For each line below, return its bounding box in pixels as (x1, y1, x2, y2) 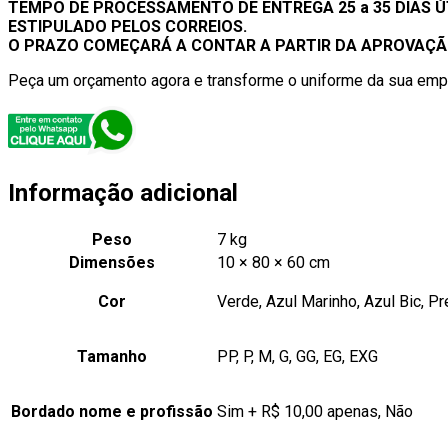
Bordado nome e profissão (11, 402, 213, 422)
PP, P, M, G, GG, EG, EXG (217, 347, 378, 367)
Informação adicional (8, 179, 238, 208)
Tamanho (77, 347, 147, 367)
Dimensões (69, 253, 155, 273)
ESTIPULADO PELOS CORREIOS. (8, 17, 247, 37)
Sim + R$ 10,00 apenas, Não (217, 402, 413, 422)
